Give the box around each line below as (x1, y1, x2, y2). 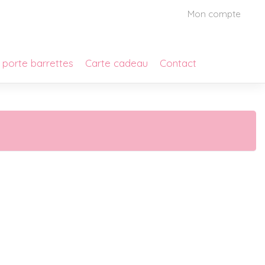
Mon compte (188, 8, 241, 20)
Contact (160, 57, 197, 70)
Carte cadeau (85, 57, 148, 70)
